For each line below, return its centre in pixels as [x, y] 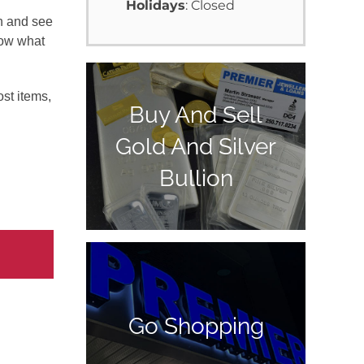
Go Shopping [196, 326]
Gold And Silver [196, 146]
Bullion [196, 178]
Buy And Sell [196, 115]
